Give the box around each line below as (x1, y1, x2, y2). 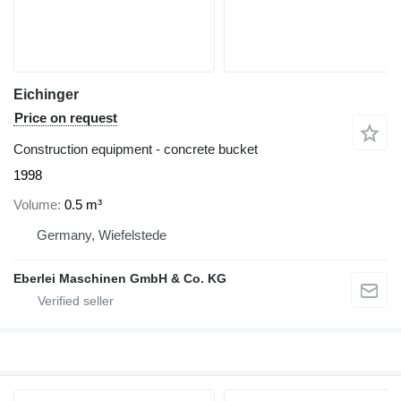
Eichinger (13, 87, 79, 103)
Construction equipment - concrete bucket (13, 141, 258, 158)
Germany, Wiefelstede (37, 226, 166, 243)
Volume (13, 196, 57, 212)
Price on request (14, 110, 117, 126)
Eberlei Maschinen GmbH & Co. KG (13, 270, 226, 286)
